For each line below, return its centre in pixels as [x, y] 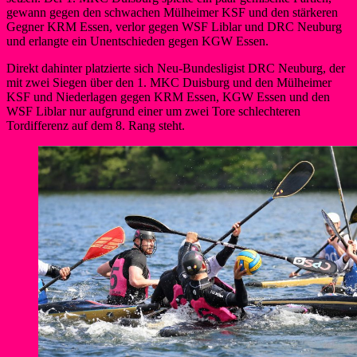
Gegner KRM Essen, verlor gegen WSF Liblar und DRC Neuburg [174, 26]
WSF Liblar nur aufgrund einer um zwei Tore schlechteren [153, 111]
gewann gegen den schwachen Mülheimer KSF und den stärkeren [172, 12]
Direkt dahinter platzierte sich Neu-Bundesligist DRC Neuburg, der [176, 68]
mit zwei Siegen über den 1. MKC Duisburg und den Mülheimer [169, 82]
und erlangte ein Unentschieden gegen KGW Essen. [137, 41]
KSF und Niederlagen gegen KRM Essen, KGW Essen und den [168, 96]
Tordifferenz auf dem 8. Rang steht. [96, 125]
